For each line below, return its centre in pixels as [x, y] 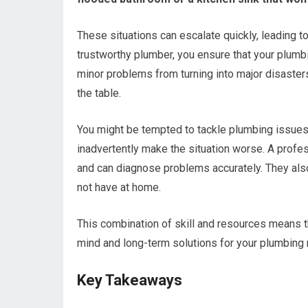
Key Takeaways [130, 280]
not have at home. [119, 187]
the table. [99, 93]
